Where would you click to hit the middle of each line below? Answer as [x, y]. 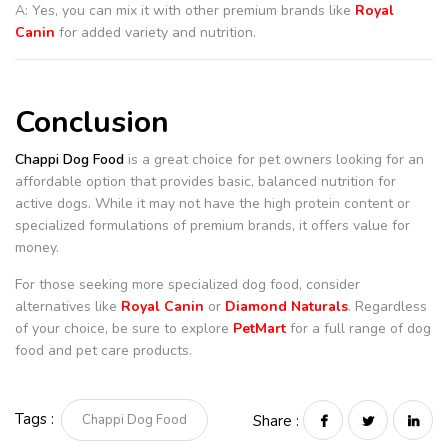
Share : [276, 421]
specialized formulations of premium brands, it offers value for [212, 225]
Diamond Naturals [286, 306]
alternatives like [68, 306]
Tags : [34, 419]
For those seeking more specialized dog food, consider [187, 284]
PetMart [259, 328]
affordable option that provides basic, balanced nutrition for [205, 181]
